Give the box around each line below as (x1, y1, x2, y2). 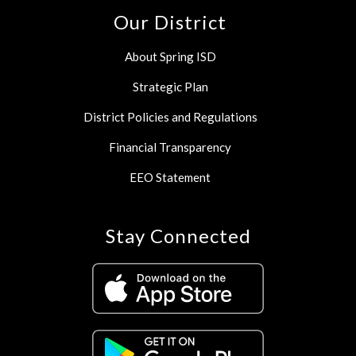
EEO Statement (130, 170, 211, 185)
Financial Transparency (109, 140, 231, 155)
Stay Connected (105, 224, 251, 248)
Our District (114, 10, 226, 34)
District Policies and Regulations (83, 110, 257, 125)
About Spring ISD (124, 49, 216, 64)
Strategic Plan (132, 79, 208, 95)
